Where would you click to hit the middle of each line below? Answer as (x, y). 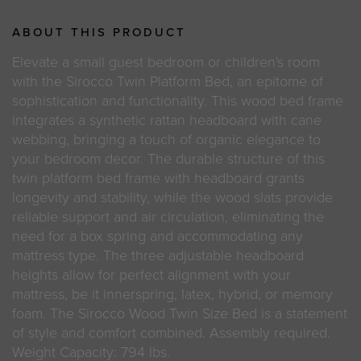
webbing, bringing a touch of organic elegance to (166, 139)
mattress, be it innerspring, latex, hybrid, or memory (172, 294)
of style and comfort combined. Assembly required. (171, 332)
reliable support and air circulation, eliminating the (168, 216)
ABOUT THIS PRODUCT (99, 32)
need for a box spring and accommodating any (158, 236)
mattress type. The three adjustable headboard (158, 255)
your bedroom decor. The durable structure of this (168, 158)
